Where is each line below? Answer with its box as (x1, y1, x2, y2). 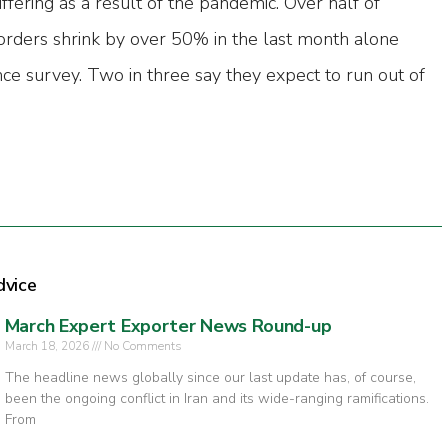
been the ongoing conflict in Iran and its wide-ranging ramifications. (4, 389, 429, 409)
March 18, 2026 (4, 338, 92, 355)
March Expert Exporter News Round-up (4, 314, 332, 339)
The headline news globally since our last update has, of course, (4, 368, 416, 388)
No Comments (100, 338, 182, 355)
